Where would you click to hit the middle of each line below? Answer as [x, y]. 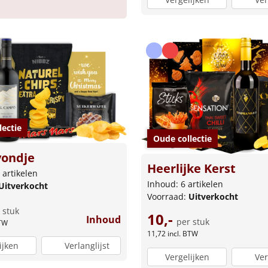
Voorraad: [168, 197]
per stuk [193, 222]
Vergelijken [187, 257]
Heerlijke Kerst [191, 169]
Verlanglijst [87, 246]
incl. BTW [183, 234]
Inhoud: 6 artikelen [185, 184]
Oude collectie [182, 139]
